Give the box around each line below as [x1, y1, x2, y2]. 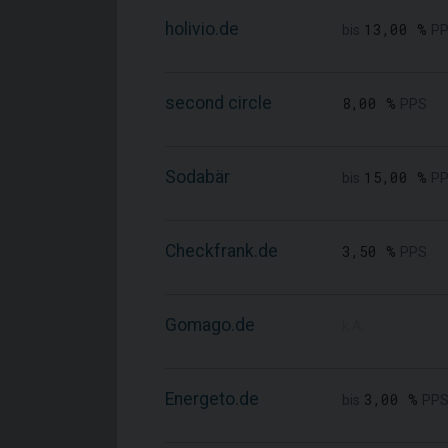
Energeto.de [165, 389, 259, 409]
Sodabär [165, 167, 230, 187]
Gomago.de [165, 315, 255, 335]
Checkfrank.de [165, 241, 278, 261]
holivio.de [165, 19, 239, 39]
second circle [165, 93, 272, 113]
